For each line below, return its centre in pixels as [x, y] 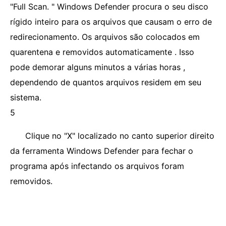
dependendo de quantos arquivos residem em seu [106, 82]
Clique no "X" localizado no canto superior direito [120, 136]
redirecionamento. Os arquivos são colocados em [105, 37]
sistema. [26, 97]
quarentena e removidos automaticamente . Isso [102, 52]
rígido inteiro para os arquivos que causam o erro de [111, 22]
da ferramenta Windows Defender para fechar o [102, 151]
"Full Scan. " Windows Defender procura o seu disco [109, 7]
